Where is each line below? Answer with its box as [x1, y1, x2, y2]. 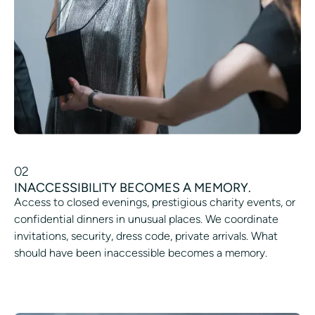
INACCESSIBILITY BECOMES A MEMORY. [14, 179, 251, 195]
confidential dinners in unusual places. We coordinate [14, 212, 278, 226]
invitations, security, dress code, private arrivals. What [14, 229, 278, 243]
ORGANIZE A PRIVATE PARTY [37, 274, 168, 286]
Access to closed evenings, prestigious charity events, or [14, 195, 295, 209]
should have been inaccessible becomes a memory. [14, 245, 267, 259]
